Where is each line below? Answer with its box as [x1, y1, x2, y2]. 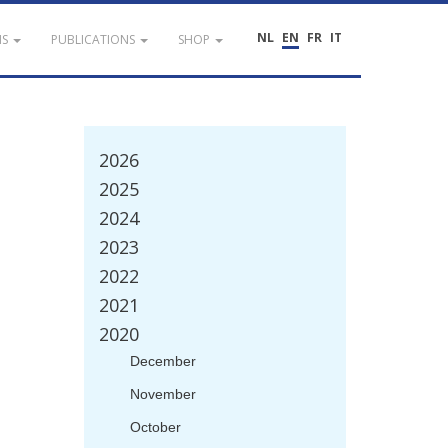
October [129, 419, 181, 435]
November [129, 386, 196, 402]
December [129, 353, 196, 369]
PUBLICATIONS [51, 31, 135, 48]
